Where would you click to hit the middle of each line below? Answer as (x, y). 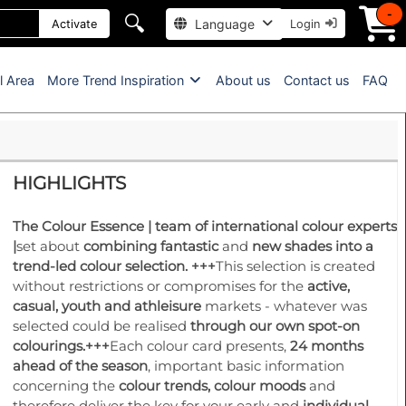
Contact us (317, 80)
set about (49, 246)
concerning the (65, 386)
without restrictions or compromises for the (159, 286)
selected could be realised (101, 326)
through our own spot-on (275, 326)
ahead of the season (80, 366)
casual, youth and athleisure (106, 306)
